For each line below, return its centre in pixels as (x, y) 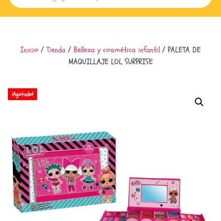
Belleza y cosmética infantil (117, 50)
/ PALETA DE (180, 50)
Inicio (29, 50)
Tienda (56, 50)
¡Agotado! (22, 94)
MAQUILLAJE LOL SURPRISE (110, 61)
